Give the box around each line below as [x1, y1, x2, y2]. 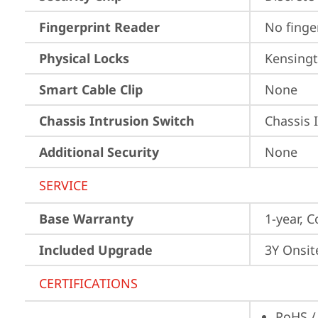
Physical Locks [39, 50, 129, 67]
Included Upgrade [39, 241, 153, 258]
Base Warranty [39, 210, 133, 227]
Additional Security [39, 143, 159, 160]
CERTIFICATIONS [39, 275, 138, 292]
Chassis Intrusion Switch [39, 112, 194, 129]
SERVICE [39, 177, 88, 194]
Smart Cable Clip [39, 81, 143, 98]
